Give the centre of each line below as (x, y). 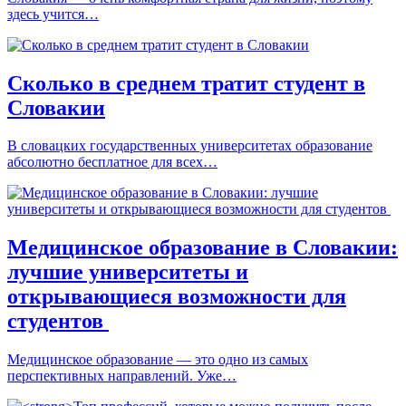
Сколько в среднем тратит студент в (186, 83)
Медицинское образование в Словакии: (203, 248)
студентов (58, 321)
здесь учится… (53, 14)
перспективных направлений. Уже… (122, 376)
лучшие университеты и (128, 272)
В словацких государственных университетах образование (190, 146)
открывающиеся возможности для (177, 297)
